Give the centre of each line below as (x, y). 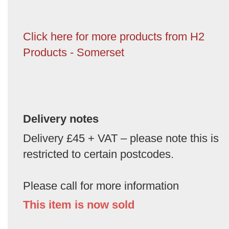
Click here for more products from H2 (114, 36)
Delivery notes (61, 119)
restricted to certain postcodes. (98, 154)
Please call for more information (101, 186)
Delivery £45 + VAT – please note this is (121, 138)
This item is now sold (79, 204)
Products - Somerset (74, 52)
